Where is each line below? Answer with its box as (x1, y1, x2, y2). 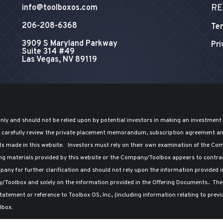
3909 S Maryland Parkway (21, 39, 117, 49)
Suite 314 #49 (21, 47, 75, 57)
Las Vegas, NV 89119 (21, 55, 97, 65)
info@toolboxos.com (21, 3, 98, 13)
